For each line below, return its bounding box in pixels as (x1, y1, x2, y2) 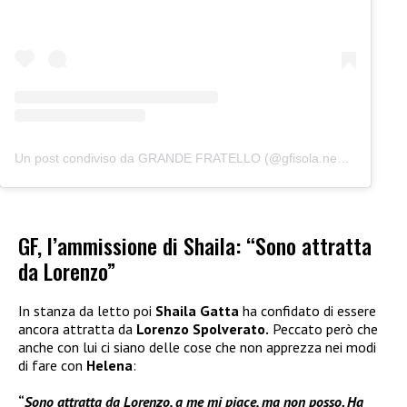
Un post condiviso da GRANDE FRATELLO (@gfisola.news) (337, 150, 350, 165)
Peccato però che (269, 320, 378, 339)
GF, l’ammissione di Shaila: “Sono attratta (18, 229, 372, 263)
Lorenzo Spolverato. (136, 320, 269, 339)
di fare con (18, 356, 86, 375)
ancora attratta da (18, 320, 136, 339)
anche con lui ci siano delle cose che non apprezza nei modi (18, 338, 376, 357)
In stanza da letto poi (18, 302, 155, 321)
